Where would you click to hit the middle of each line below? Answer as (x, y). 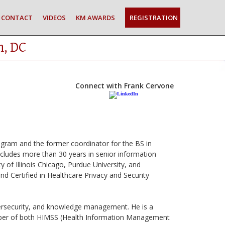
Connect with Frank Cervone (125, 86)
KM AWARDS (95, 18)
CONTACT (17, 18)
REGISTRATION (154, 18)
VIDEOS (54, 18)
